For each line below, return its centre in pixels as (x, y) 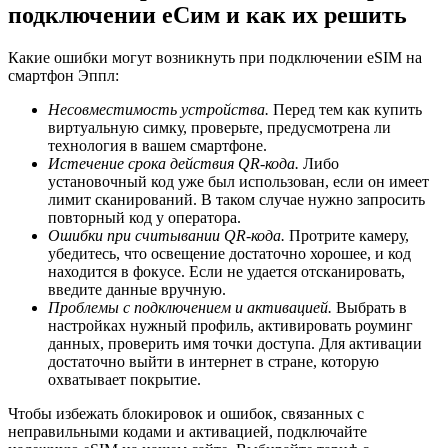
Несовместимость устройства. (160, 109)
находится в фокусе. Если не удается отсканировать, (226, 271)
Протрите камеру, (349, 235)
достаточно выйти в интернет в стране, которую (213, 361)
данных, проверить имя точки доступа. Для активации (235, 343)
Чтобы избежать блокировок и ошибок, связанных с (186, 413)
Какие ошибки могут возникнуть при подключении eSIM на (215, 57)
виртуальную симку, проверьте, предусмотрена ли (219, 127)
